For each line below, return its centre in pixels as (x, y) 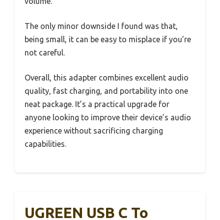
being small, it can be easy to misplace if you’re (108, 40)
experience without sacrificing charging (94, 131)
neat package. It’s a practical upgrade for (97, 104)
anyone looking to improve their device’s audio (108, 118)
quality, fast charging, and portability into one (106, 91)
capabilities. (45, 144)
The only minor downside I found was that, (101, 26)
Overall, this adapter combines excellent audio (107, 78)
